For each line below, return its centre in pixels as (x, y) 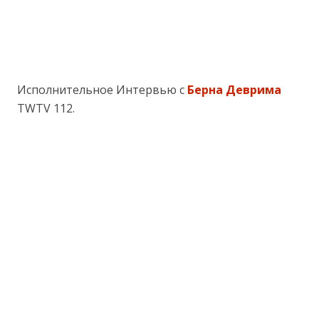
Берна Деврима (234, 90)
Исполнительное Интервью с (102, 90)
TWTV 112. (46, 109)
